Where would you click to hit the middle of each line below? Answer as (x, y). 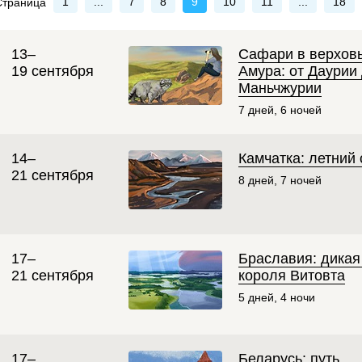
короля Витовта (292, 275)
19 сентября (53, 71)
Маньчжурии (280, 88)
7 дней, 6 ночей (280, 109)
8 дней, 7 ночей (280, 180)
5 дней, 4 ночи (277, 297)
